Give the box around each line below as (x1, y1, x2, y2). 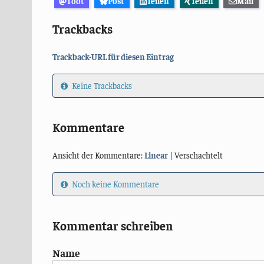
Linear (144, 149, 168, 160)
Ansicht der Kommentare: (52, 149, 144, 160)
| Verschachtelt (167, 149, 223, 160)
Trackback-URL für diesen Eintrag (52, 51, 174, 62)
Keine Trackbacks (70, 80, 132, 91)
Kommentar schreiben (52, 218, 173, 233)
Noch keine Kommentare (70, 179, 159, 190)
